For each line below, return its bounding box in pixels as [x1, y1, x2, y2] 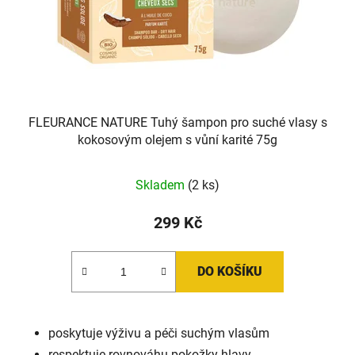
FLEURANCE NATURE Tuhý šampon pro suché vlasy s [28, 115, 327, 131]
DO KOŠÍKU [197, 264, 262, 280]
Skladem [136, 177, 188, 193]
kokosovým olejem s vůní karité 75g [78, 132, 277, 148]
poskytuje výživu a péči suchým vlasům [48, 326, 269, 342]
